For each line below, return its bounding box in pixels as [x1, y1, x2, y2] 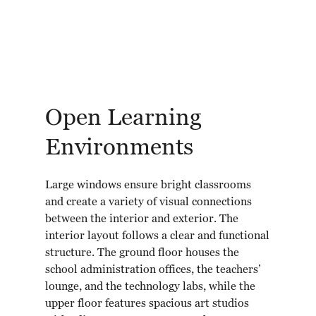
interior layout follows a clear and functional [45, 230, 269, 242]
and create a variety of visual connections [45, 196, 252, 208]
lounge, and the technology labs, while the [45, 281, 255, 293]
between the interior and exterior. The [45, 213, 238, 225]
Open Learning [45, 106, 202, 130]
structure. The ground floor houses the [45, 247, 239, 259]
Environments [45, 135, 193, 159]
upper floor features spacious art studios [45, 298, 249, 310]
